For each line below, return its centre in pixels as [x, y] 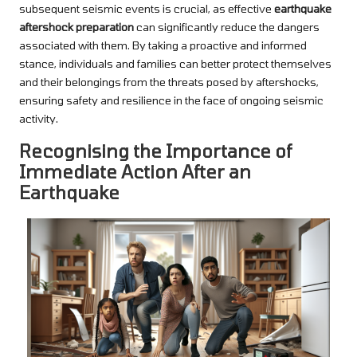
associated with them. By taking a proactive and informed [163, 45]
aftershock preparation [76, 27]
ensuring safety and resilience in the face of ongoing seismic [171, 100]
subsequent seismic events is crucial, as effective [147, 9]
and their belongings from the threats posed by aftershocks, [169, 82]
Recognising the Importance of [155, 151]
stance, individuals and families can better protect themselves [175, 64]
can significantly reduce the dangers [227, 27]
